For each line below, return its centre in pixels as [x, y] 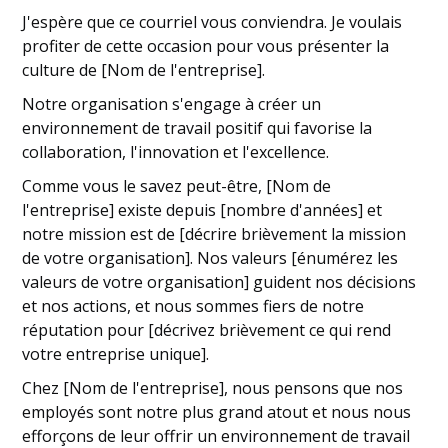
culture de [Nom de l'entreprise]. [144, 70]
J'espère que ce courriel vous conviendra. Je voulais [212, 22]
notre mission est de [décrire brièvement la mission [214, 234]
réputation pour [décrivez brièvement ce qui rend [207, 330]
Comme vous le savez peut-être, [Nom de [177, 186]
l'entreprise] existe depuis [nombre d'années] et [202, 210]
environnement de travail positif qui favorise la [197, 128]
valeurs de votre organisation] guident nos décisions [219, 282]
